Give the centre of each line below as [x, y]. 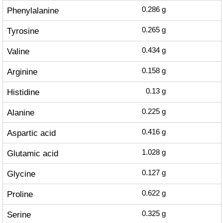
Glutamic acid [32, 153]
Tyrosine [23, 31]
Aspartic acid [31, 133]
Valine [18, 51]
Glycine [21, 174]
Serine [19, 215]
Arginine [22, 72]
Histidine [23, 92]
